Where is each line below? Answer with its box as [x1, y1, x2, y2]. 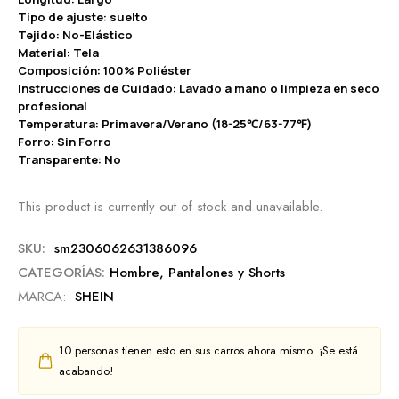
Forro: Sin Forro [18, 133, 111, 150]
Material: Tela [18, 44, 99, 61]
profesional [18, 97, 87, 114]
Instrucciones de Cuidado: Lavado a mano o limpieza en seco [18, 79, 379, 96]
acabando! [59, 362, 113, 379]
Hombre [110, 262, 159, 282]
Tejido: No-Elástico [18, 26, 133, 43]
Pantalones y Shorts [168, 262, 285, 282]
